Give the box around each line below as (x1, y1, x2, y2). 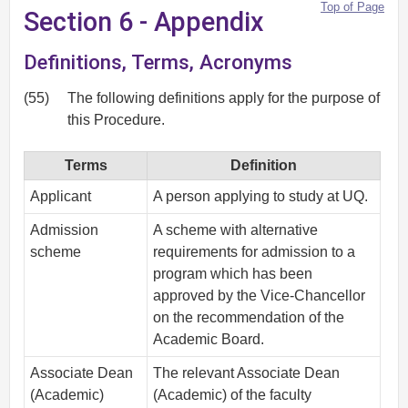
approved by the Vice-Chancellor (153, 288, 366, 303)
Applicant (30, 189, 92, 204)
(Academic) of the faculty (153, 387, 312, 403)
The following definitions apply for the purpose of (67, 89, 380, 106)
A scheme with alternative (153, 222, 319, 238)
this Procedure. (67, 111, 165, 127)
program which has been (153, 266, 313, 281)
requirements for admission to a (153, 244, 356, 260)
